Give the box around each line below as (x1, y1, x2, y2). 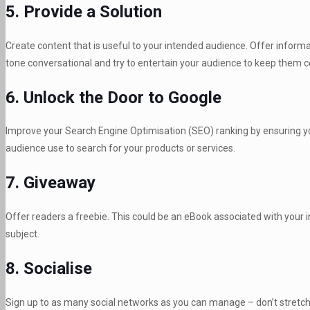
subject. (6, 228, 39, 240)
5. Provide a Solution (6, 1, 162, 21)
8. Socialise (6, 259, 92, 279)
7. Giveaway (6, 173, 95, 193)
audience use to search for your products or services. (6, 143, 235, 154)
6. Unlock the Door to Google (6, 87, 221, 107)
